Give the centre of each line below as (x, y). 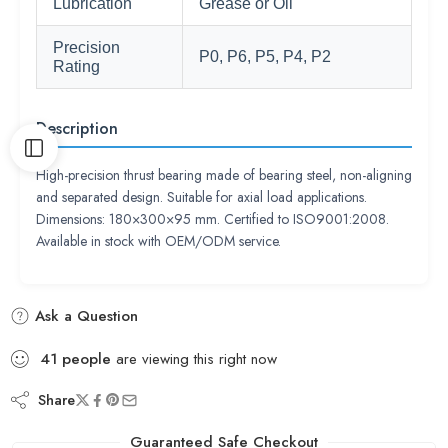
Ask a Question (84, 316)
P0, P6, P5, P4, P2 (265, 56)
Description (77, 128)
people (86, 359)
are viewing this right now (194, 359)
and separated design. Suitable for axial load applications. (201, 197)
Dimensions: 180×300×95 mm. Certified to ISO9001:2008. (212, 219)
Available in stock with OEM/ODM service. (158, 241)
